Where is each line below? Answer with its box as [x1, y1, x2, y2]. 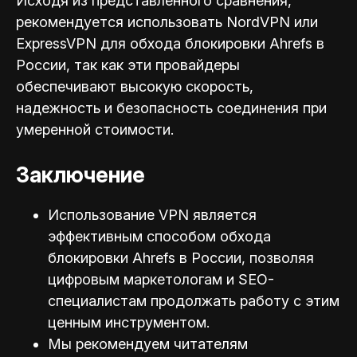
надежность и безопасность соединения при [16, 100, 327, 117]
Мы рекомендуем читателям [48, 335, 248, 352]
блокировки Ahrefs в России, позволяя [48, 249, 314, 266]
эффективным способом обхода [48, 227, 271, 245]
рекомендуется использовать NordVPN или [16, 14, 318, 31]
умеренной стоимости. [16, 121, 174, 139]
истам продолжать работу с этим [104, 292, 339, 309]
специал [48, 292, 104, 309]
